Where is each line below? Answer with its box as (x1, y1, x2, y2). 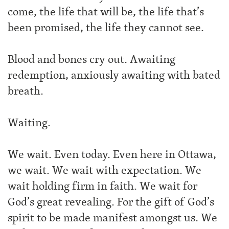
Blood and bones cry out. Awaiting (8, 51, 175, 68)
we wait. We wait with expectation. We (8, 162, 201, 179)
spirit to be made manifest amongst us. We (8, 209, 217, 226)
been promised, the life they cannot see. (8, 19, 204, 36)
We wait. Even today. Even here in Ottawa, (8, 146, 216, 163)
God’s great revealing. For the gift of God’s (8, 193, 214, 211)
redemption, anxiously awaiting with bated (8, 66, 220, 84)
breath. (8, 82, 43, 100)
